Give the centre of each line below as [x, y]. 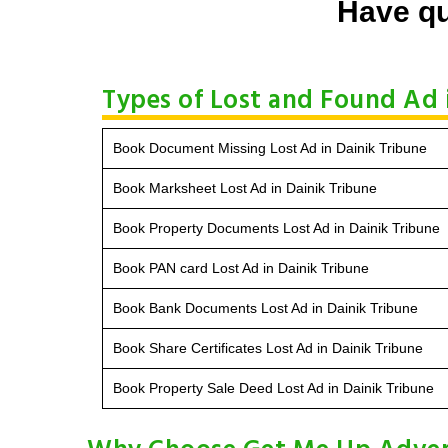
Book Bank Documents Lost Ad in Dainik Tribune [265, 307]
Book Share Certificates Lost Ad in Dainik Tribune [268, 347]
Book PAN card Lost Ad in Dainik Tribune [241, 267]
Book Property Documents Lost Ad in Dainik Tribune [276, 227]
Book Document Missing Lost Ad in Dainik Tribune [270, 147]
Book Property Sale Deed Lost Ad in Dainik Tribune [273, 387]
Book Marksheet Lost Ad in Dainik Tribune [245, 187]
